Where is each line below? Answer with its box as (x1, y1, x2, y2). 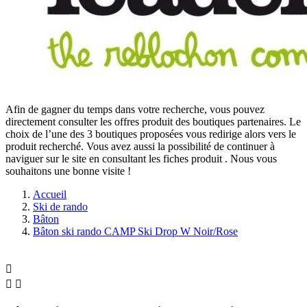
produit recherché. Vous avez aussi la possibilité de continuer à (5, 140, 275, 153)
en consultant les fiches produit (89, 153, 225, 165)
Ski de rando (33, 201, 88, 213)
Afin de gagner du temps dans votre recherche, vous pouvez (5, 103, 265, 116)
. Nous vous (225, 153, 277, 165)
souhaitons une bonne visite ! (5, 165, 131, 177)
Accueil (33, 188, 66, 201)
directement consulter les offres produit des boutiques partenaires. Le (5, 116, 301, 128)
